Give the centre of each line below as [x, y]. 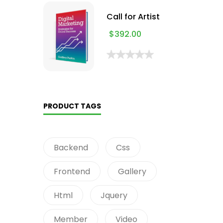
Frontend [72, 171]
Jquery [114, 195]
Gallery [132, 171]
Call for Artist [133, 17]
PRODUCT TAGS [72, 106]
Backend [71, 148]
